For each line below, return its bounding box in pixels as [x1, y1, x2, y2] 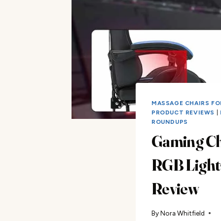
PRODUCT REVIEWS [151, 109, 215, 116]
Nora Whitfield [160, 209, 205, 217]
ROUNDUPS [151, 118, 188, 126]
